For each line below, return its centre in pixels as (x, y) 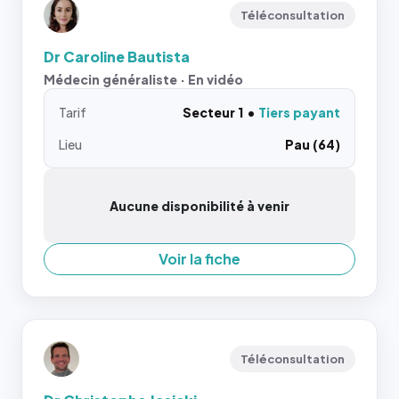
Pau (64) (313, 144)
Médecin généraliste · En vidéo (143, 79)
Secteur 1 (213, 112)
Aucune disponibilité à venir (199, 206)
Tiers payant (299, 112)
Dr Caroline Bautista (117, 57)
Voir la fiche (199, 259)
